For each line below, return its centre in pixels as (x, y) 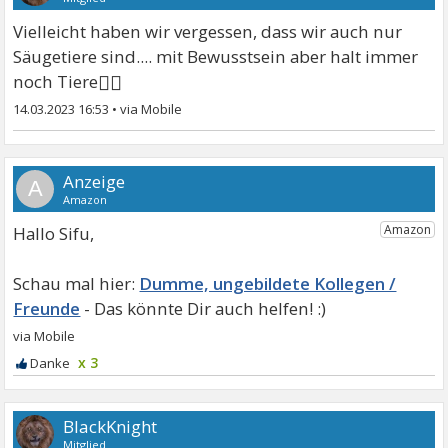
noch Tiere (56, 81)
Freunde (47, 308)
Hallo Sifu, (54, 233)
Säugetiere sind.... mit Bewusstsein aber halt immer (216, 56)
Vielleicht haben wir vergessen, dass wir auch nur (208, 31)
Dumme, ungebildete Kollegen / (268, 283)
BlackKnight (110, 426)
